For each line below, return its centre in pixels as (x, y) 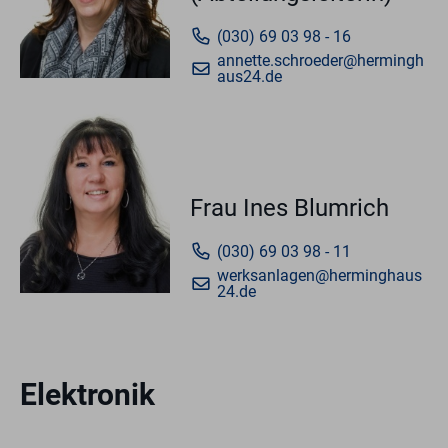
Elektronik (87, 395)
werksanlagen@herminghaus (319, 276)
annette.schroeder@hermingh (320, 61)
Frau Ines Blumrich (289, 208)
